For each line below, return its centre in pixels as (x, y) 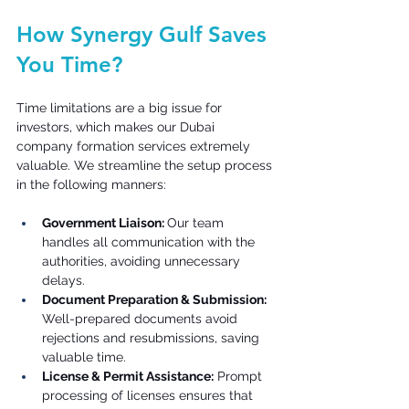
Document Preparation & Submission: (156, 299)
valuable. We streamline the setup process (146, 165)
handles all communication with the (150, 241)
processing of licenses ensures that (149, 395)
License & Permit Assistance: (128, 376)
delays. (65, 280)
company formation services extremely (135, 146)
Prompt (240, 376)
